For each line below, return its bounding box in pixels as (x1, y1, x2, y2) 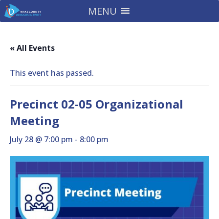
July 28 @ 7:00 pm (10, 134, 73, 145)
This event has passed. (10, 67, 94, 78)
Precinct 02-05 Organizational (10, 96, 183, 112)
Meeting (10, 112, 59, 129)
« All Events (10, 43, 55, 53)
